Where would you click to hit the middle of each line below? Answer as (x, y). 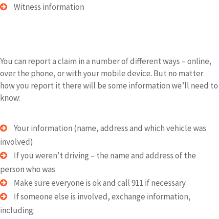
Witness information (48, 7)
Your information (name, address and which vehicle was (109, 128)
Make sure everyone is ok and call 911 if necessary (99, 183)
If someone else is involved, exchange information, (101, 197)
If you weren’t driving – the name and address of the (104, 155)
